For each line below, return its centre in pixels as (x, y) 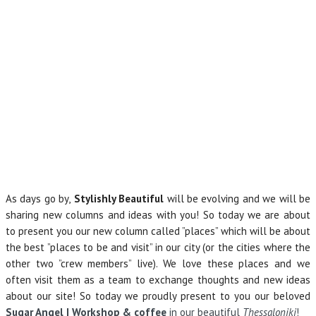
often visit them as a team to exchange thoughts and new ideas (158, 280)
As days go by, (38, 199)
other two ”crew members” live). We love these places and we (158, 263)
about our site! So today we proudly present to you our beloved (158, 296)
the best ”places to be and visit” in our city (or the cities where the (158, 247)
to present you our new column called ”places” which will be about (158, 231)
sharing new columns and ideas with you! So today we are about (158, 215)
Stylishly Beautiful (117, 199)
